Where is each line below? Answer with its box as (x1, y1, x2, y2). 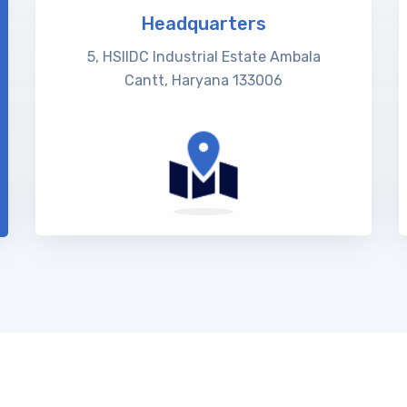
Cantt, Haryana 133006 (124, 72, 283, 89)
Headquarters (141, 13, 266, 35)
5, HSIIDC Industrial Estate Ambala (86, 48, 321, 65)
